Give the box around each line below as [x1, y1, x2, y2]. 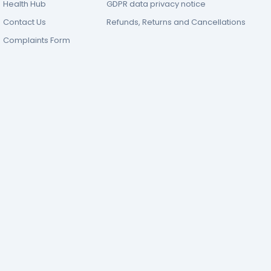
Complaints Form [3, 34, 70, 46]
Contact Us [3, 16, 46, 28]
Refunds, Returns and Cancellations [106, 16, 246, 28]
